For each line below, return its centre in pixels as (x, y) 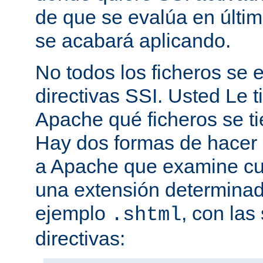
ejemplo (73, 213)
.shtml (146, 215)
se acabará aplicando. (133, 41)
